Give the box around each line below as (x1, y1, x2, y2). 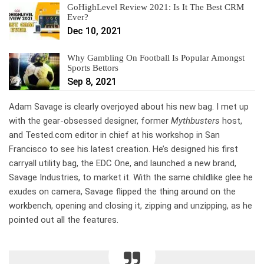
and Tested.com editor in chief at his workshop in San (9, 130, 220, 141)
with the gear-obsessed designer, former (9, 115, 171, 127)
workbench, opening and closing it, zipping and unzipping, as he (9, 200, 252, 212)
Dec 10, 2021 (67, 25, 122, 37)
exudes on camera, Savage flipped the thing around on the (9, 186, 236, 197)
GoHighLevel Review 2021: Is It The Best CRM (67, 2, 244, 12)
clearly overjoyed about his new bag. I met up (74, 101, 249, 113)
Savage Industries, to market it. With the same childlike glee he (9, 172, 253, 183)
